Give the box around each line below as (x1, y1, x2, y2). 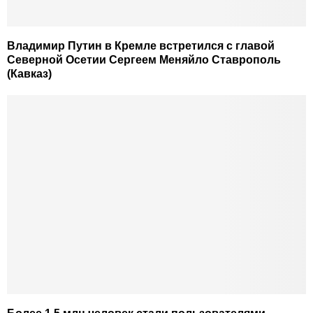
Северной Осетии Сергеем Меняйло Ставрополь (7, 53, 281, 66)
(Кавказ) (7, 67, 52, 80)
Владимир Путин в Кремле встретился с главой (7, 39, 275, 52)
